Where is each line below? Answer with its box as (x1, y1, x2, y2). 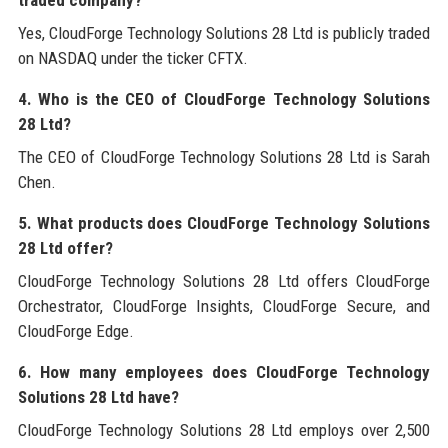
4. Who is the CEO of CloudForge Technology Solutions (17, 89, 431, 110)
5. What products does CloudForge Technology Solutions (17, 213, 431, 234)
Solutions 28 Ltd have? (17, 387, 179, 408)
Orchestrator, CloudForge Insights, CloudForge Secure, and (17, 296, 431, 317)
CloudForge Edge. (17, 321, 134, 342)
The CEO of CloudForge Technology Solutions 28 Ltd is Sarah (17, 147, 431, 168)
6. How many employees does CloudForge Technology (17, 362, 431, 383)
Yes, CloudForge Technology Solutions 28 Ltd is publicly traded (17, 23, 431, 44)
